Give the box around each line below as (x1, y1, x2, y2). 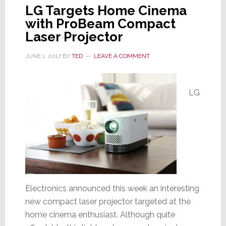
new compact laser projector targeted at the (25, 196, 191, 206)
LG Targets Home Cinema (25, 3, 187, 18)
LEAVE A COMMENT (93, 52, 150, 60)
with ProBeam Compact (25, 16, 176, 31)
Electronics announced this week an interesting (25, 183, 199, 193)
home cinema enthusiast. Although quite (25, 209, 175, 219)
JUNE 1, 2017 (25, 52, 61, 60)
